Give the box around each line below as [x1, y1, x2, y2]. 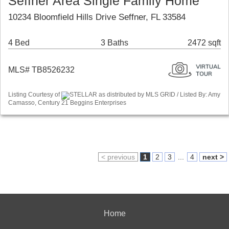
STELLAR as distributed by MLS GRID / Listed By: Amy [70, 91, 220, 99]
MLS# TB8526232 [8, 65, 75, 75]
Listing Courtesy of [8, 91, 61, 99]
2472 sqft [188, 38, 221, 48]
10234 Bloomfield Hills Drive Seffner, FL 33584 [8, 12, 186, 22]
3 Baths [100, 38, 128, 48]
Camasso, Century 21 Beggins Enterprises [8, 99, 126, 106]
